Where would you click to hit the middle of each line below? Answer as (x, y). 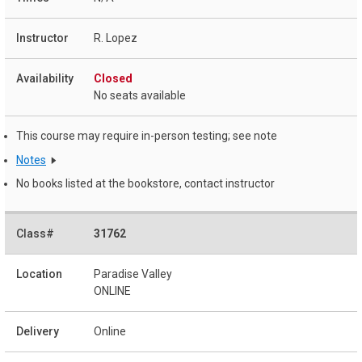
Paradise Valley (133, 274)
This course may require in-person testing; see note (147, 135)
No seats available (140, 95)
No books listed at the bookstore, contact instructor (145, 184)
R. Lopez (116, 38)
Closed (113, 78)
